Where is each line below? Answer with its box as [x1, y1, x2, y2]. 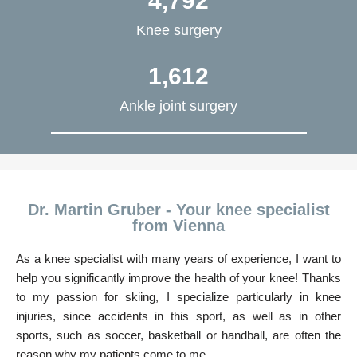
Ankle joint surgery [120, 97, 237, 114]
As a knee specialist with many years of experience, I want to [16, 251, 341, 265]
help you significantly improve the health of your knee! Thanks [16, 270, 341, 284]
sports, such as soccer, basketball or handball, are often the [16, 328, 341, 342]
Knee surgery [135, 22, 222, 38]
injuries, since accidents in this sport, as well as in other [16, 308, 341, 323]
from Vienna [132, 216, 225, 234]
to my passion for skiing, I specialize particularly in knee [16, 289, 341, 304]
